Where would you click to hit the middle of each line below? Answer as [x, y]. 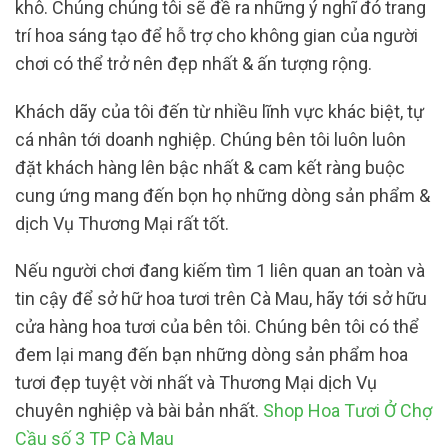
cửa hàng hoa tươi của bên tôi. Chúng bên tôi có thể [217, 327]
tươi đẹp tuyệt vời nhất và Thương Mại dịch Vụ [196, 383]
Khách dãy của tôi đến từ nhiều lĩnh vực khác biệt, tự [219, 111]
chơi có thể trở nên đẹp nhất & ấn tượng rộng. [195, 64]
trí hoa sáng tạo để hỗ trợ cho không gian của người [216, 36]
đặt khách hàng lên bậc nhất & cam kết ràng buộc [210, 167]
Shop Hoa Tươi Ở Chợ [347, 411]
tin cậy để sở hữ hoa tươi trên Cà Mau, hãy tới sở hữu [221, 299]
